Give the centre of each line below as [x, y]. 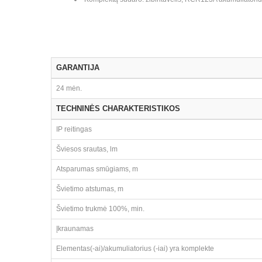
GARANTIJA [78, 68]
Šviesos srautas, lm [87, 149]
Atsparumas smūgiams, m [97, 169]
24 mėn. [69, 88]
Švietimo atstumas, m [90, 189]
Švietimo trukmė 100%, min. [100, 209]
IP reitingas [74, 129]
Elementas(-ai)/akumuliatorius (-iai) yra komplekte [135, 249]
